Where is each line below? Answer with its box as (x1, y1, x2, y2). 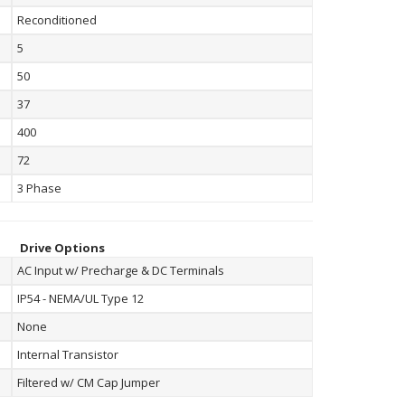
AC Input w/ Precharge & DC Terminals (17, 262, 224, 278)
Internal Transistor (17, 346, 118, 363)
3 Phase (17, 180, 61, 196)
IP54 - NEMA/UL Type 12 (17, 290, 144, 306)
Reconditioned (17, 12, 97, 28)
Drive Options (19, 240, 105, 256)
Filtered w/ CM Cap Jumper (17, 374, 160, 391)
